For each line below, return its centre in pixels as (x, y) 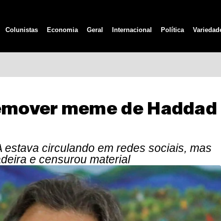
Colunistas (22, 30)
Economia (63, 30)
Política (173, 30)
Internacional (132, 30)
